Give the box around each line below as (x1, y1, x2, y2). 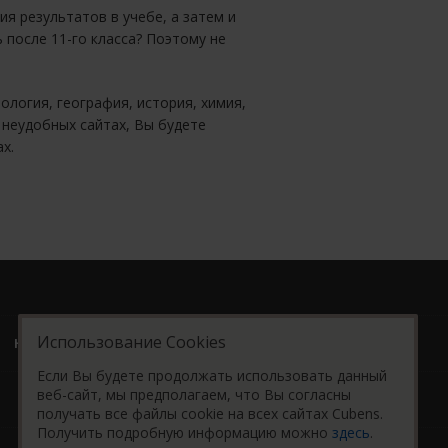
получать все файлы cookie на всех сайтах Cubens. (37, 404, 383, 423)
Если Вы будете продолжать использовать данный (37, 366, 387, 385)
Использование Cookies (37, 331, 226, 353)
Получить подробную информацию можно (37, 423, 332, 442)
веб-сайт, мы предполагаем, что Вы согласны (37, 385, 351, 404)
